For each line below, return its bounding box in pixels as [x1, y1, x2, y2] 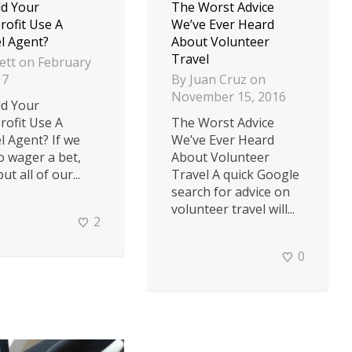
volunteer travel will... [171, 200, 295, 218]
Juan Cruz [189, 71, 247, 89]
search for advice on [171, 183, 290, 201]
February [38, 53, 91, 71]
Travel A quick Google [171, 166, 299, 184]
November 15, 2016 [171, 88, 286, 106]
